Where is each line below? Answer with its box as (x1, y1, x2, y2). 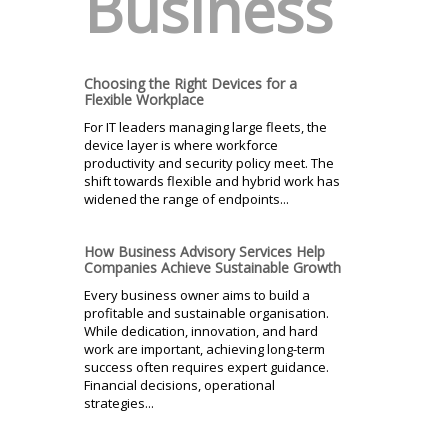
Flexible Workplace (84, 89, 204, 109)
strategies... (84, 393, 154, 412)
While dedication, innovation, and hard (84, 321, 318, 340)
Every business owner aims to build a (84, 285, 310, 304)
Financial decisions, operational (84, 375, 275, 394)
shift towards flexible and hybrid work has (84, 171, 340, 190)
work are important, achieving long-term (84, 339, 325, 358)
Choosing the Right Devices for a (84, 73, 297, 93)
